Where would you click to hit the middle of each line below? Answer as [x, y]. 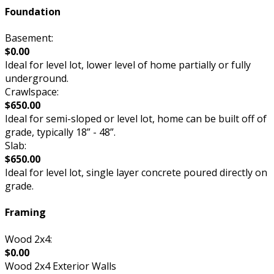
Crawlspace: [32, 92]
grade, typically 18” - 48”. [60, 132]
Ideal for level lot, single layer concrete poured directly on [136, 173]
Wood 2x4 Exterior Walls [61, 266]
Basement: [29, 38]
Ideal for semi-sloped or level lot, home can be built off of [136, 119]
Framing [25, 213]
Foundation [33, 11]
